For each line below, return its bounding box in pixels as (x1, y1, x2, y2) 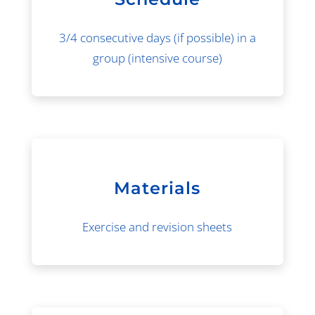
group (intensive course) (92, 49, 222, 66)
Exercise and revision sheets (82, 218, 233, 235)
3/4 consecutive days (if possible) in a (58, 29, 256, 46)
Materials (114, 177, 201, 198)
